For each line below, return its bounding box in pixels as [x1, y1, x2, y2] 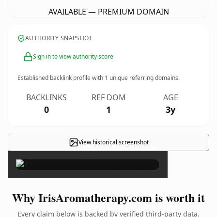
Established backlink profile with [17, 74, 105, 82]
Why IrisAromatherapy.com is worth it [12, 189, 205, 206]
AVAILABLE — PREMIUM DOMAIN [48, 6, 169, 17]
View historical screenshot [78, 138, 149, 146]
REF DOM [91, 92, 126, 103]
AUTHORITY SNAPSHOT [25, 34, 93, 42]
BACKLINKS [26, 92, 67, 103]
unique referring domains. [108, 74, 180, 82]
